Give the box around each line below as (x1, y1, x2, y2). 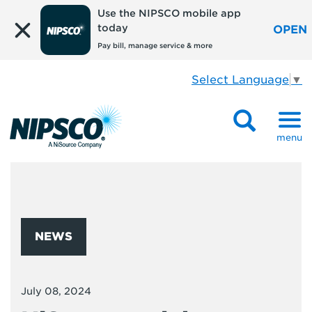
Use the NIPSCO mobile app (97, 8, 241, 19)
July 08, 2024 (21, 286, 91, 297)
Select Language (192, 72, 289, 86)
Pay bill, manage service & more (97, 41, 212, 49)
